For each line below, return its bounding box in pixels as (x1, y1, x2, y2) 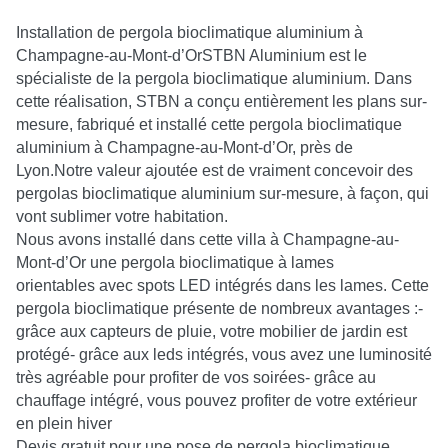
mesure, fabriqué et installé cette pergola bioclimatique (16, 116, 402, 133)
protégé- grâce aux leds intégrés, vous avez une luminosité (16, 346, 432, 363)
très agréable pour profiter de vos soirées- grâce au (16, 369, 376, 386)
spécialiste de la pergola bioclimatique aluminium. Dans (16, 70, 412, 87)
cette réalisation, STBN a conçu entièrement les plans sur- (16, 93, 427, 110)
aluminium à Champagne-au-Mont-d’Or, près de (16, 139, 353, 156)
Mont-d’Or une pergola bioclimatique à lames (16, 254, 334, 271)
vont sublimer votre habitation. (16, 208, 228, 225)
